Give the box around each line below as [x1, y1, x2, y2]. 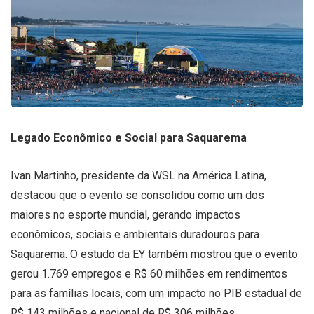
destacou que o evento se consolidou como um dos [11, 188, 264, 202]
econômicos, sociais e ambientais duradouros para [11, 227, 259, 241]
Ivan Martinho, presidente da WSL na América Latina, [11, 168, 266, 182]
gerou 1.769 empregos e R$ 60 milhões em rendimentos [11, 266, 287, 280]
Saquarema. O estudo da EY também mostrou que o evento [11, 247, 298, 261]
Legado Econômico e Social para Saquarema [11, 130, 247, 144]
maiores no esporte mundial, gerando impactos [11, 207, 240, 221]
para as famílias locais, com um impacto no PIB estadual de [11, 286, 302, 300]
